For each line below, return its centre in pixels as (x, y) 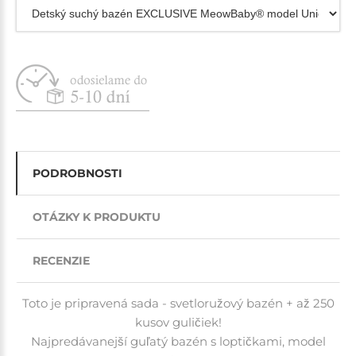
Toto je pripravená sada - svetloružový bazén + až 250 (178, 303)
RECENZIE (61, 260)
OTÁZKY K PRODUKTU (97, 217)
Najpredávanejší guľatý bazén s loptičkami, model (178, 341)
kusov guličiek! (178, 322)
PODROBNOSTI (77, 173)
